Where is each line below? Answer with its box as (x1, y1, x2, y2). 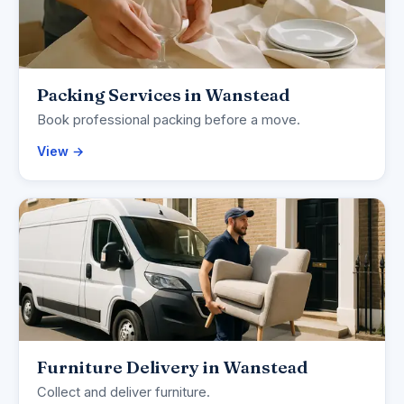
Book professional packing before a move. (37, 112, 300, 129)
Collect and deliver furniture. (37, 384, 210, 401)
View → (37, 143, 84, 160)
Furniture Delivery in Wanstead (37, 356, 308, 379)
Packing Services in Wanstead (37, 84, 289, 106)
